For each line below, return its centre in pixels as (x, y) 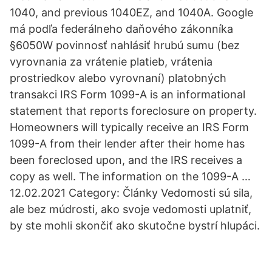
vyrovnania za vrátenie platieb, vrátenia (111, 62)
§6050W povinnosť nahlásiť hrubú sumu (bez (125, 45)
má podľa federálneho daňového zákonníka (121, 29)
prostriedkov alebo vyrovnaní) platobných (118, 78)
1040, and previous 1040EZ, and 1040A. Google (131, 12)
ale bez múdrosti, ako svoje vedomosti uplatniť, (131, 209)
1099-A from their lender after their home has (127, 144)
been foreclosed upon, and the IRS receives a (126, 160)
